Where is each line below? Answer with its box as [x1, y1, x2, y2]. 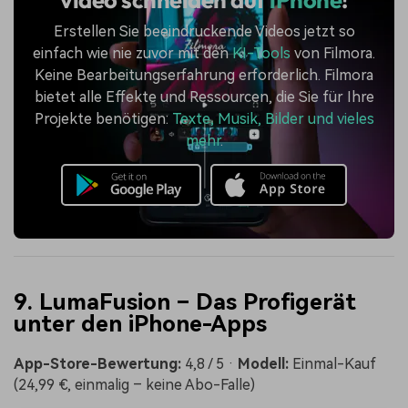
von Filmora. [291, 45, 375, 63]
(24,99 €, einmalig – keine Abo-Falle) [14, 375, 255, 393]
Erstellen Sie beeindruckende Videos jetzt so [53, 23, 355, 41]
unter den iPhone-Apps [14, 311, 267, 338]
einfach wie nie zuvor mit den [33, 45, 232, 63]
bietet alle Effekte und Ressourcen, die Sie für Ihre [34, 88, 374, 107]
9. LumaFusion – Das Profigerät [14, 289, 356, 316]
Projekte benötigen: [34, 110, 172, 128]
